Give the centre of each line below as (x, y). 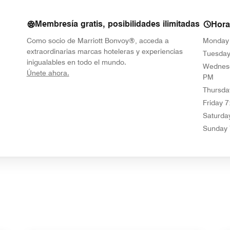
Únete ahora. (48, 73)
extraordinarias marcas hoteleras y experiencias (104, 51)
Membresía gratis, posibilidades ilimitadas (117, 24)
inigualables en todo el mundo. (76, 62)
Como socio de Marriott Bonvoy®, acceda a (98, 40)
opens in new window (103, 72)
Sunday (215, 128)
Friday (213, 102)
